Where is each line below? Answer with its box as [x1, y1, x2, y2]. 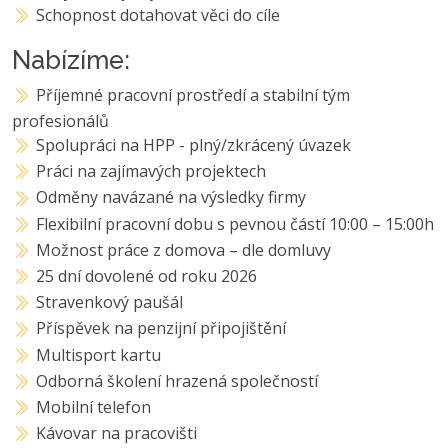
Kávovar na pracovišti [36, 422, 198, 445]
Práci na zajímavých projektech [36, 160, 267, 183]
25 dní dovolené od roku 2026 [36, 265, 258, 288]
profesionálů [12, 110, 109, 133]
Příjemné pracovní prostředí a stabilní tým [36, 83, 351, 106]
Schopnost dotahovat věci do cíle [36, 3, 281, 26]
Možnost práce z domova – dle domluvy [36, 238, 332, 261]
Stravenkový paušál [36, 291, 184, 314]
